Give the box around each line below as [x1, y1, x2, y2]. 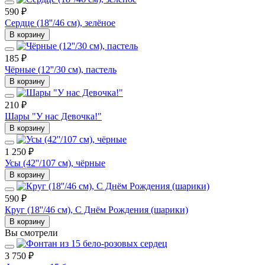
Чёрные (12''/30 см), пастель [5, 64, 117, 75]
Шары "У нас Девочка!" [5, 111, 102, 121]
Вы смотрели [5, 227, 58, 238]
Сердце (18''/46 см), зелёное [5, 17, 115, 28]
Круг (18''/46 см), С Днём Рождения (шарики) [5, 204, 188, 215]
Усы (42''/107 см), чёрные [5, 157, 105, 168]
